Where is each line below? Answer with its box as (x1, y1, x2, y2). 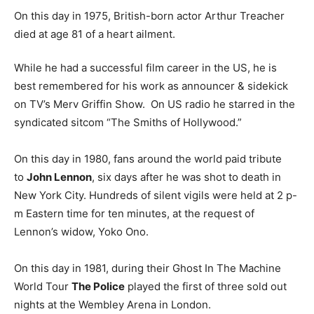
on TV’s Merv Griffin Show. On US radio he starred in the (14, 97, 295, 111)
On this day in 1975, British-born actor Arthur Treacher (14, 9, 285, 23)
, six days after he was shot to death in (92, 170, 281, 184)
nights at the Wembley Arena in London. (14, 298, 211, 312)
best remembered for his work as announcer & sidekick (14, 79, 288, 93)
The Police (71, 280, 125, 294)
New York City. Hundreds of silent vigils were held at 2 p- (14, 189, 297, 203)
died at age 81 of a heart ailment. (14, 27, 175, 41)
